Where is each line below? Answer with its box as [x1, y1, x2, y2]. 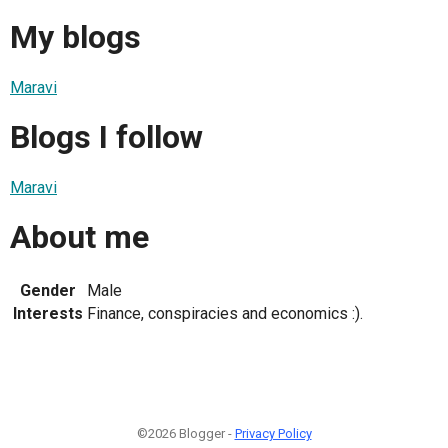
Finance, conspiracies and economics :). [87, 303, 363, 323]
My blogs [10, 18, 141, 57]
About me [10, 218, 149, 257]
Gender [20, 280, 76, 300]
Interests [13, 303, 83, 323]
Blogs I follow [10, 118, 203, 157]
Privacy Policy [234, 425, 312, 441]
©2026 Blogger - [136, 425, 235, 441]
